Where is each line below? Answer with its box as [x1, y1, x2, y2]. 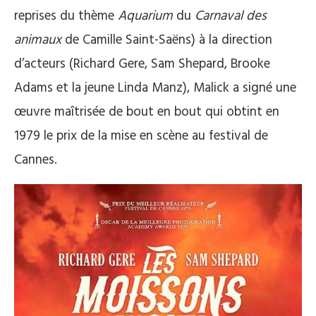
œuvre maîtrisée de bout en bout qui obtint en [14, 102, 279, 123]
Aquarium [118, 6, 173, 28]
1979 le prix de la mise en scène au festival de [14, 126, 268, 147]
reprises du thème [14, 6, 118, 28]
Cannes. [14, 150, 57, 171]
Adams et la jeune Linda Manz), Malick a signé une [14, 78, 296, 99]
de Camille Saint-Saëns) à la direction [61, 30, 272, 51]
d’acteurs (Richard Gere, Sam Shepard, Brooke [14, 54, 270, 75]
